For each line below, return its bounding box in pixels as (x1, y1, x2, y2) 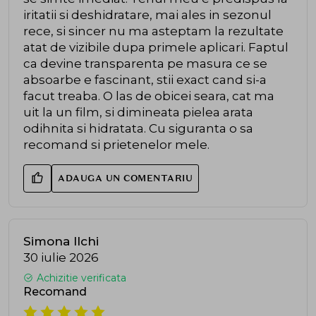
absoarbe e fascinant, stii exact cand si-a (23, 72, 267, 87)
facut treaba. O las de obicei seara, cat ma (23, 88, 274, 103)
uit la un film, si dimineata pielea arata (23, 104, 253, 119)
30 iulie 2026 (23, 250, 99, 265)
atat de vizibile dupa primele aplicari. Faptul (23, 39, 288, 54)
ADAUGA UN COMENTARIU (58, 171, 193, 184)
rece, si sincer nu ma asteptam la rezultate (23, 23, 284, 38)
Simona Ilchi (23, 233, 99, 248)
